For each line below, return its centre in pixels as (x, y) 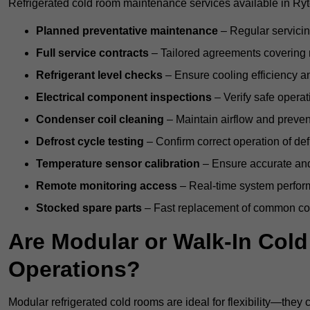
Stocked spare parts (89, 208)
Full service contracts (92, 53)
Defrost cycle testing (90, 142)
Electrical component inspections (124, 98)
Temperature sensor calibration (118, 164)
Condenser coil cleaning (100, 120)
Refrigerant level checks (99, 75)
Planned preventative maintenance (127, 31)
